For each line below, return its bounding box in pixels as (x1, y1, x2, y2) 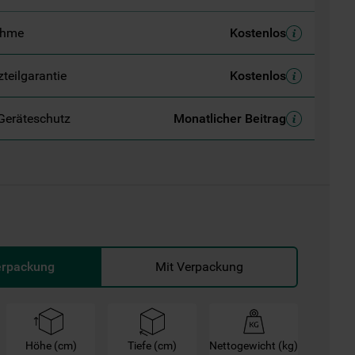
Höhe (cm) (25, 338, 77, 352)
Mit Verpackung (155, 258, 243, 274)
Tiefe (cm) (128, 338, 177, 352)
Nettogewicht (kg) (209, 338, 298, 352)
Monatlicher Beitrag (173, 110, 286, 126)
